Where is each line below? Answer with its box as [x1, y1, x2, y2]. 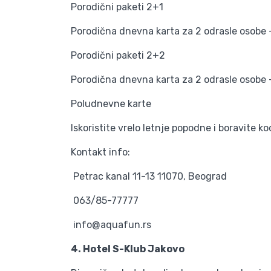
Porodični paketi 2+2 [71, 50, 165, 61]
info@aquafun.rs [71, 219, 151, 230]
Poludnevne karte [71, 98, 151, 109]
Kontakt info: [71, 146, 130, 158]
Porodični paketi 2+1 [71, 1, 163, 13]
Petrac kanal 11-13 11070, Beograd [71, 171, 227, 182]
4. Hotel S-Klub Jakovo [71, 243, 184, 255]
